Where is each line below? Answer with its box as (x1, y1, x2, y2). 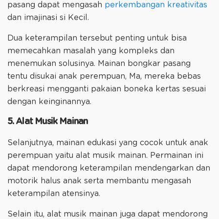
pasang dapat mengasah (7, 1, 105, 9)
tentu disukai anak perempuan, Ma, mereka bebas (7, 72, 201, 81)
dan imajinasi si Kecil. (7, 14, 91, 22)
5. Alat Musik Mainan (7, 117, 88, 127)
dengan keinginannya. (7, 98, 94, 106)
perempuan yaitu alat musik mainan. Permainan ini (7, 152, 203, 160)
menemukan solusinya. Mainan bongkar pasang (7, 60, 191, 68)
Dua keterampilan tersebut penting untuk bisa (7, 34, 187, 43)
